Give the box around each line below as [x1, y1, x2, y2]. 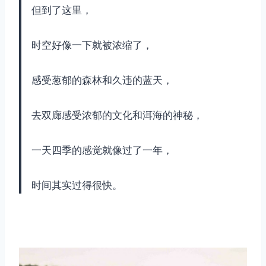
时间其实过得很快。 [31, 179, 122, 191]
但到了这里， [31, 4, 92, 16]
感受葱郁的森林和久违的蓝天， [31, 74, 173, 86]
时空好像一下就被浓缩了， [31, 39, 153, 51]
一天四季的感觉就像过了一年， [31, 144, 173, 156]
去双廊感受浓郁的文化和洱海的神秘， [31, 109, 203, 121]
